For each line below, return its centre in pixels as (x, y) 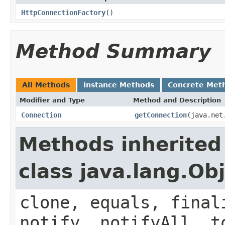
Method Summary (113, 51)
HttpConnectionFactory (63, 12)
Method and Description (177, 100)
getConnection (161, 115)
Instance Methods (119, 85)
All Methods (46, 85)
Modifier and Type (52, 100)
